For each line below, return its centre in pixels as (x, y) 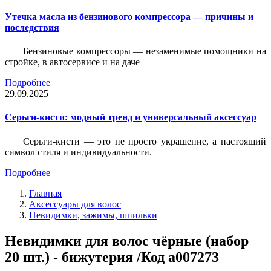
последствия (32, 27)
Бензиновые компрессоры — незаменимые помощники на (145, 51)
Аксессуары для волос (75, 204)
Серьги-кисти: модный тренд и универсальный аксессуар (131, 117)
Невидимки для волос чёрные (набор (127, 240)
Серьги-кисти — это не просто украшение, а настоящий (145, 141)
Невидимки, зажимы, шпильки (93, 215)
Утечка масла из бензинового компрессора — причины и (129, 16)
